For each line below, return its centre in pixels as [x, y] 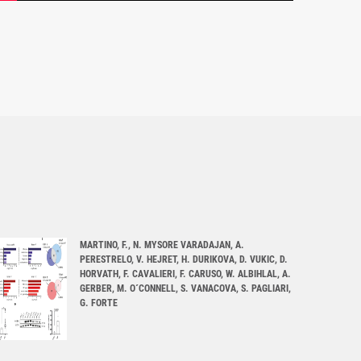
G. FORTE [99, 303]
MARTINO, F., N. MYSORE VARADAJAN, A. [162, 245]
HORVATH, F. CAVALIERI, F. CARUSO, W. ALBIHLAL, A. [185, 274]
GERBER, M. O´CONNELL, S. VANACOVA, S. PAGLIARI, [185, 289]
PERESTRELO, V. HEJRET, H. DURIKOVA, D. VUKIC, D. [184, 260]
